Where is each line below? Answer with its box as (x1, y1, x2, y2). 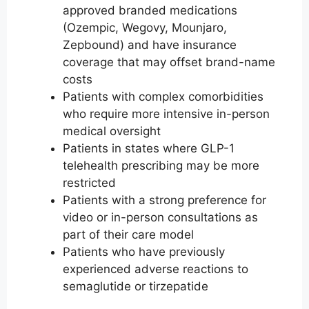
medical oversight (63, 123, 161, 138)
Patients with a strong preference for (63, 192, 266, 207)
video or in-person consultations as (63, 210, 258, 224)
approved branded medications (63, 3, 237, 17)
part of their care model (63, 227, 194, 241)
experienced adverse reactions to (63, 261, 248, 276)
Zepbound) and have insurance (63, 37, 237, 52)
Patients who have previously (63, 244, 225, 259)
